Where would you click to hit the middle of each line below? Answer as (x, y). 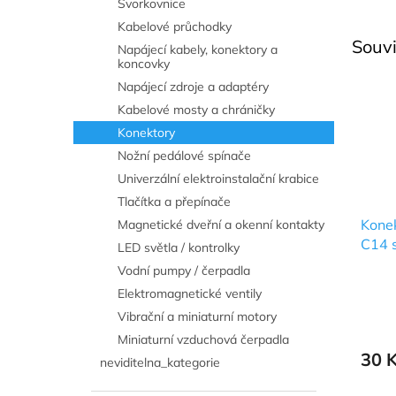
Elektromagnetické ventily (190, 293)
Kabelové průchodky (175, 27)
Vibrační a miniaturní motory (197, 316)
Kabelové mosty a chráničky (196, 110)
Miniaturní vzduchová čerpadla (203, 339)
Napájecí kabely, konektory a (198, 49)
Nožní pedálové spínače (184, 156)
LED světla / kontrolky (179, 247)
